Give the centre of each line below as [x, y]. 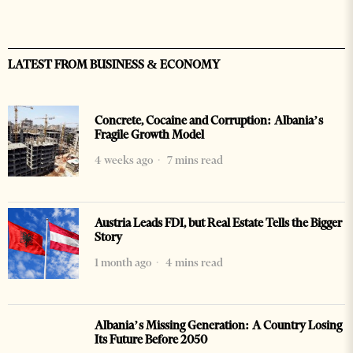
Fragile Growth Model [149, 135]
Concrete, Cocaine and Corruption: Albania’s [209, 121]
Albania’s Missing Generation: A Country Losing [218, 326]
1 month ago [123, 263]
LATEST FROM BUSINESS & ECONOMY [114, 65]
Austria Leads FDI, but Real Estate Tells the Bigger [218, 223]
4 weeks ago [124, 160]
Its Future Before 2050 [151, 340]
